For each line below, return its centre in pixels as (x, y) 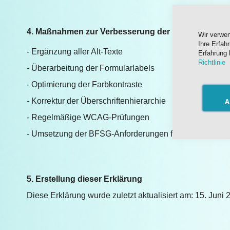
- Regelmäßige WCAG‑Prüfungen (88, 117)
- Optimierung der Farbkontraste (84, 84)
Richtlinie (212, 62)
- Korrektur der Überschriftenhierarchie (96, 101)
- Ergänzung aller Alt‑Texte (75, 52)
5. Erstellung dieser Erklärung (84, 179)
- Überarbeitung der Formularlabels (91, 68)
